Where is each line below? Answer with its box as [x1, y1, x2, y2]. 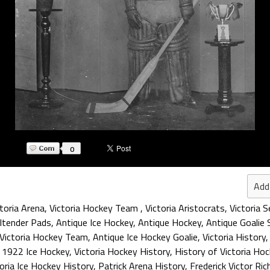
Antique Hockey [138, 215, 201, 230]
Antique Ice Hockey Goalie [93, 230, 198, 244]
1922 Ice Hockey [2, 244, 69, 259]
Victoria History [202, 230, 266, 244]
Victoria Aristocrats [145, 201, 225, 215]
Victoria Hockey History [74, 244, 170, 259]
